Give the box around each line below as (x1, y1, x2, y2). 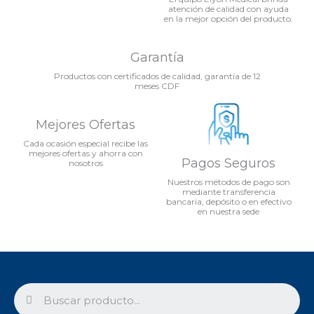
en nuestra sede (198, 205, 259, 217)
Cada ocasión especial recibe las (23, 137, 148, 149)
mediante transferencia (182, 186, 275, 197)
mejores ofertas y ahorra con (28, 147, 143, 158)
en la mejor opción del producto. (164, 13, 293, 24)
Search (30, 285, 68, 299)
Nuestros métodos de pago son (167, 176, 290, 187)
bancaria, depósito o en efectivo (165, 196, 292, 207)
